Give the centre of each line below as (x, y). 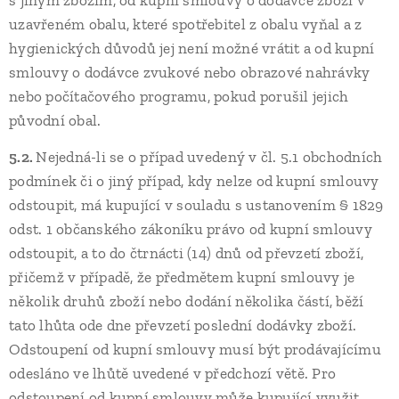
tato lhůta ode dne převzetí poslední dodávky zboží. (183, 325)
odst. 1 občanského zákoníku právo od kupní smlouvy (191, 229)
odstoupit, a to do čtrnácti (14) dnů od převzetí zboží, (187, 253)
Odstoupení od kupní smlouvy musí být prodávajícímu (195, 349)
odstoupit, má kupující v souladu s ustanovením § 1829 (196, 205)
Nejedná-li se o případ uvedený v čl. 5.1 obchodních (209, 157)
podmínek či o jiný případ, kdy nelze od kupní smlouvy (194, 181)
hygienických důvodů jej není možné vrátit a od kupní (192, 48)
